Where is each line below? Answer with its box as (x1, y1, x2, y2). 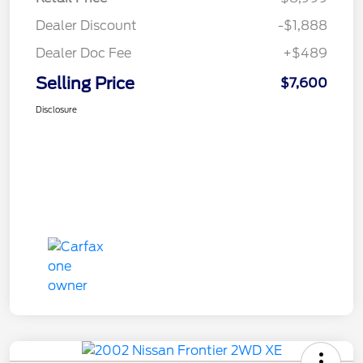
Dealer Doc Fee (36, 45, 131, 61)
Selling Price (36, 73, 135, 93)
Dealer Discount (36, 17, 137, 33)
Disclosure (36, 104, 77, 114)
